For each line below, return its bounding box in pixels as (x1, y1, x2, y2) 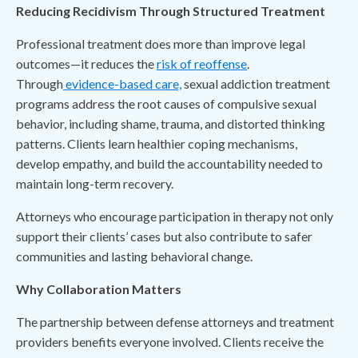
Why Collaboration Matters (16, 281, 181, 296)
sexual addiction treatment (181, 76, 330, 91)
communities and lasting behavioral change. (16, 249, 253, 264)
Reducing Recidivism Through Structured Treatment (16, 3, 325, 18)
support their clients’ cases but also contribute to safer (16, 229, 312, 244)
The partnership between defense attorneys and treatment (16, 314, 334, 329)
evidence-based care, (63, 76, 181, 91)
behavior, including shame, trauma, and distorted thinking (16, 116, 325, 131)
